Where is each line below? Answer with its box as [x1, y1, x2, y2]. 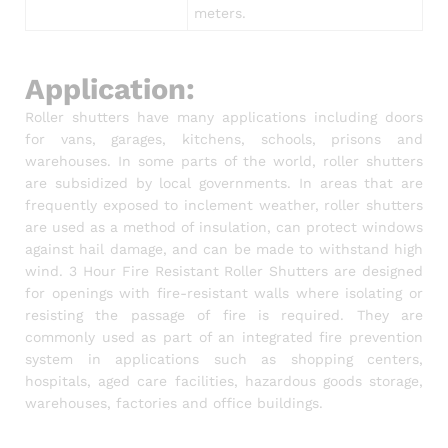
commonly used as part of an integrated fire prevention [25, 329, 423, 346]
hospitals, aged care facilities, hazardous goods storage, [25, 373, 423, 390]
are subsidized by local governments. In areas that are [25, 175, 423, 192]
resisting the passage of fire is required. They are [25, 307, 423, 324]
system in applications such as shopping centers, [25, 351, 423, 368]
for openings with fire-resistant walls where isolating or [25, 285, 423, 302]
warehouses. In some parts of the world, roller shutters [25, 153, 423, 170]
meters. [194, 5, 247, 22]
